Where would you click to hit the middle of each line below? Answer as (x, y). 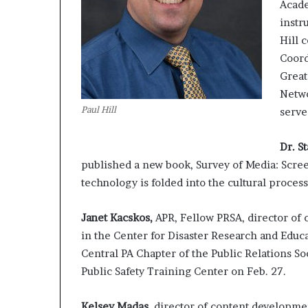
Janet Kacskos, (118, 218)
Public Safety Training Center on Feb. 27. (184, 272)
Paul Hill (99, 109)
